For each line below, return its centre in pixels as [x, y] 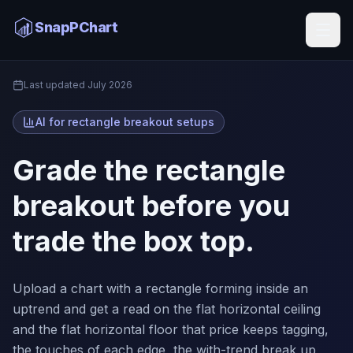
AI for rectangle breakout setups [125, 122]
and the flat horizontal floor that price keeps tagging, [171, 329]
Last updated [56, 85]
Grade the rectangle [149, 170]
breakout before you [151, 206]
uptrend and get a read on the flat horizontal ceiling [167, 309]
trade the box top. [134, 241]
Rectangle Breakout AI [118, 20]
